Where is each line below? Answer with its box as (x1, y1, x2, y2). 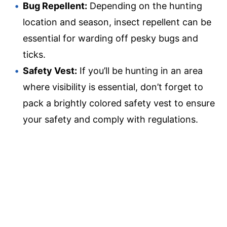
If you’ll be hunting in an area (77, 65, 203, 76)
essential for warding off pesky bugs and (23, 32, 198, 44)
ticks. (23, 49, 46, 60)
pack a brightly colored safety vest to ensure (23, 97, 215, 108)
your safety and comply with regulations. (23, 113, 198, 125)
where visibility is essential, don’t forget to (23, 81, 203, 92)
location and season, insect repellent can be (23, 16, 211, 27)
